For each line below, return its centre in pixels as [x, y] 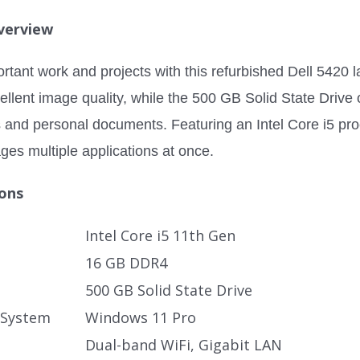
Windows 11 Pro [141, 317]
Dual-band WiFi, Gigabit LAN [184, 345]
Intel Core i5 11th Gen [162, 235]
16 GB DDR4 [126, 263]
